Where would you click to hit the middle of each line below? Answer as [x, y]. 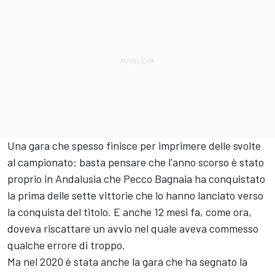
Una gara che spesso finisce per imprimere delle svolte [134, 145]
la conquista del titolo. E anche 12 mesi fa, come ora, [130, 211]
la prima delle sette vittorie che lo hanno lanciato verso [135, 195]
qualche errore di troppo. [66, 245]
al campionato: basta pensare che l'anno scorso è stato [136, 162]
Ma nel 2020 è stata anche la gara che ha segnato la [127, 261]
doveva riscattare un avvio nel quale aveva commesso [133, 228]
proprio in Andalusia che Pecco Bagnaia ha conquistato [136, 178]
